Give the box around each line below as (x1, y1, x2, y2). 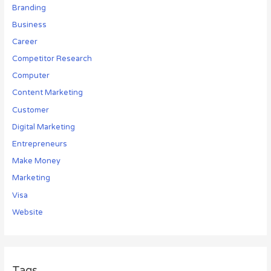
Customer (11, 105, 49, 115)
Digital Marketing (11, 122, 75, 132)
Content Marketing (11, 88, 83, 98)
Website (11, 207, 43, 217)
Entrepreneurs (11, 139, 67, 149)
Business (11, 19, 47, 30)
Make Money (11, 156, 60, 166)
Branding (11, 2, 46, 13)
